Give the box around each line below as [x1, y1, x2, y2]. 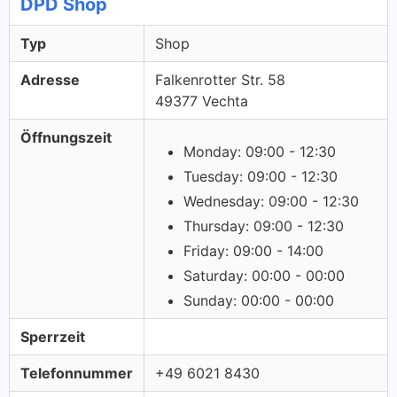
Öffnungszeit [20, 128, 112, 146]
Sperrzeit [20, 328, 85, 346]
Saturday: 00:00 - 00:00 [183, 267, 345, 284]
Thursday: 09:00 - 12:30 [183, 217, 344, 235]
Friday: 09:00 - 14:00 [183, 242, 323, 260]
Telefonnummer [20, 364, 133, 382]
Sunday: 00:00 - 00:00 [183, 292, 334, 309]
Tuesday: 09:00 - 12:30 [183, 167, 338, 185]
